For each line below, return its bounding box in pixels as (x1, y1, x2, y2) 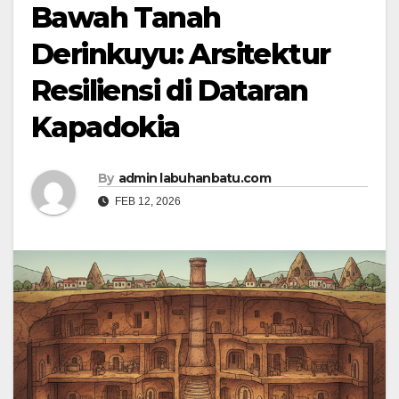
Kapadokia (31, 110, 180, 145)
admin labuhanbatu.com (118, 170, 271, 187)
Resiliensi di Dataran (31, 73, 308, 109)
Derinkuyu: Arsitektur (31, 37, 330, 72)
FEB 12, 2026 (112, 195, 181, 208)
